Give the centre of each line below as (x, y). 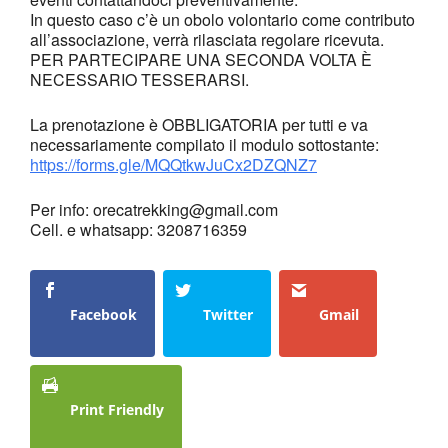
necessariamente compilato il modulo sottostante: (204, 144)
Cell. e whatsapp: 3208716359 (138, 229)
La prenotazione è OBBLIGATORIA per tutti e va (199, 124)
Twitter (227, 314)
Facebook (103, 314)
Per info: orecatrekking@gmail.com (154, 209)
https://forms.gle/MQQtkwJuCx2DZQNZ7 (173, 164)
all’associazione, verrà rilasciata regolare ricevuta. (207, 39)
